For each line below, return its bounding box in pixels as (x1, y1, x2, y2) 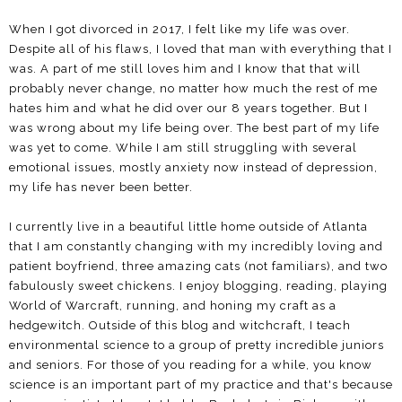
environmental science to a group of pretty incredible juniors (9, 337, 384, 352)
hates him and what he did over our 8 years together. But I (9, 100, 368, 115)
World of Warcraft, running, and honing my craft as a (9, 298, 336, 312)
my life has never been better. (9, 179, 193, 194)
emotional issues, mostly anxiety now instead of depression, (9, 160, 378, 174)
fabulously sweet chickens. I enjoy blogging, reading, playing (9, 278, 388, 293)
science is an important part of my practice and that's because (9, 377, 393, 391)
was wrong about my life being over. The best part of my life (9, 120, 380, 135)
